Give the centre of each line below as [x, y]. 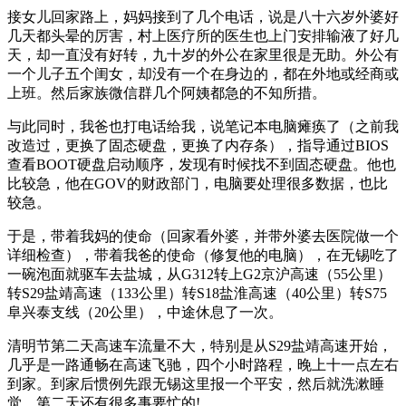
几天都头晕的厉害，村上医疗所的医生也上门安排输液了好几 [203, 36]
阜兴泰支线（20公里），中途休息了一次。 [145, 313]
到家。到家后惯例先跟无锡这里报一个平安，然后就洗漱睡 [196, 384]
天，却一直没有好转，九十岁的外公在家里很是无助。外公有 [203, 55]
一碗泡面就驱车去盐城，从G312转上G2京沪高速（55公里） [199, 275]
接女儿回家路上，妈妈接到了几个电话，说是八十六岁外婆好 [203, 17]
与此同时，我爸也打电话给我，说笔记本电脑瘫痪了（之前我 [203, 127]
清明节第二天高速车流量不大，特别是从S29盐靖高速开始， [200, 346]
